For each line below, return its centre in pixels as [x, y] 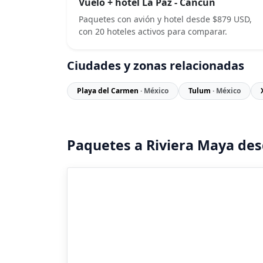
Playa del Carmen [109, 90]
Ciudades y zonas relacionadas [156, 65]
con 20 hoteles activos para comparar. [153, 31]
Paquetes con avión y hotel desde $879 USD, [165, 19]
